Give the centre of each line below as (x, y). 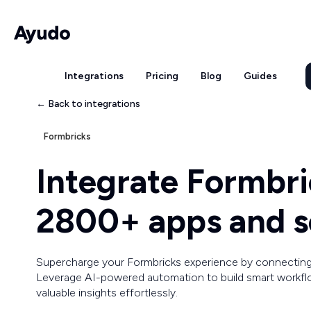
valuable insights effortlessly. (107, 293)
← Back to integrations (88, 104)
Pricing (162, 76)
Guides (260, 76)
